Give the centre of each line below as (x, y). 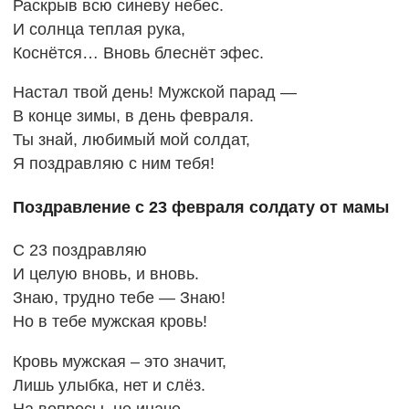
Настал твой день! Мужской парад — (154, 93)
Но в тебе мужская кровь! (110, 322)
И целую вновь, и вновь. (105, 274)
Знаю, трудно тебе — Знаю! (119, 298)
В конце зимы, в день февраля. (133, 116)
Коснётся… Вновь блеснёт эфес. (138, 52)
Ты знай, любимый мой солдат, (131, 140)
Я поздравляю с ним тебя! (113, 164)
